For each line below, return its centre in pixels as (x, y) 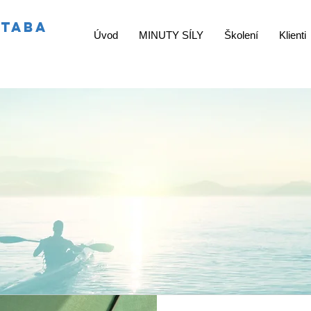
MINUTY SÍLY (171, 35)
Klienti (293, 35)
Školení (241, 35)
